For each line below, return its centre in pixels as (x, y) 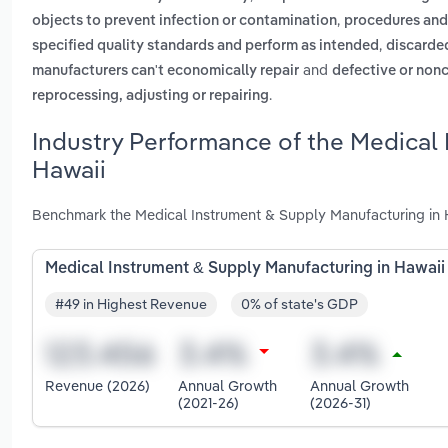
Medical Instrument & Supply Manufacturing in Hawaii (245, 268)
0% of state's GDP (299, 304)
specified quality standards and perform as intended (205, 46)
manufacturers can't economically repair (165, 71)
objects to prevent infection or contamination (184, 21)
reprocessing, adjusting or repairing (150, 96)
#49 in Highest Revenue (131, 304)
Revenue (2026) (97, 386)
